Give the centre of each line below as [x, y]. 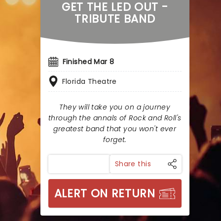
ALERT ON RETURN [105, 193]
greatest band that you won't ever [115, 129]
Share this [133, 164]
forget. [115, 140]
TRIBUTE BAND [115, 19]
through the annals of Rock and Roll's [115, 118]
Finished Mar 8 [88, 62]
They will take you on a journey [115, 107]
